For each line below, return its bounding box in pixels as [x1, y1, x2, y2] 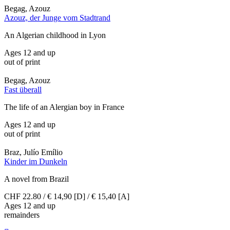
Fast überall [4, 85, 42, 94]
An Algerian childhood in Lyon [4, 31, 106, 40]
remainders [4, 210, 40, 220]
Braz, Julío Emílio [4, 148, 63, 157]
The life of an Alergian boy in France [4, 103, 124, 112]
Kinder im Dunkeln [4, 157, 67, 166]
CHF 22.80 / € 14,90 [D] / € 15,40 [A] [4, 192, 129, 201]
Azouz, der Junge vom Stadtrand [4, 13, 110, 23]
